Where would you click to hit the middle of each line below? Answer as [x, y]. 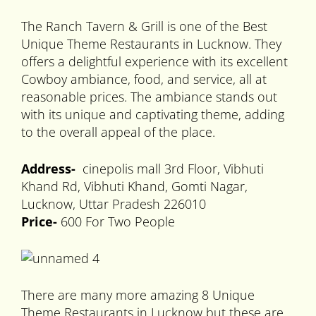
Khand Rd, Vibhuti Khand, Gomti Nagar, [134, 187]
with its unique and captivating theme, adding [153, 115]
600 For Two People [118, 222]
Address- [48, 169]
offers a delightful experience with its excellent [154, 62]
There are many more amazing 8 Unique [138, 295]
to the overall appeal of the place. [118, 132]
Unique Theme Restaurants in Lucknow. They [151, 44]
